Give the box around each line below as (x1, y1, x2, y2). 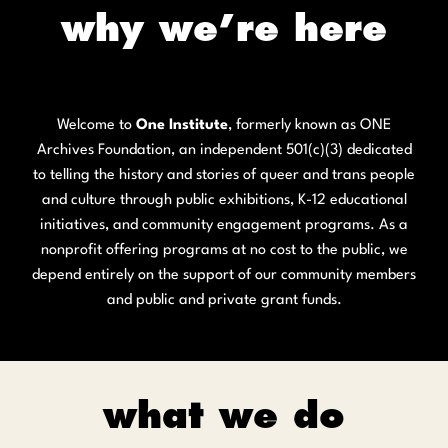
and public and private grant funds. (106, 293, 342, 308)
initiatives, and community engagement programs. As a (40, 218, 408, 233)
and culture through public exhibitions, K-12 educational (41, 193, 407, 208)
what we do (103, 392, 345, 437)
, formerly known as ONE (228, 118, 391, 133)
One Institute (136, 118, 228, 133)
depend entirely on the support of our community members (32, 268, 416, 283)
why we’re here (61, 5, 387, 50)
